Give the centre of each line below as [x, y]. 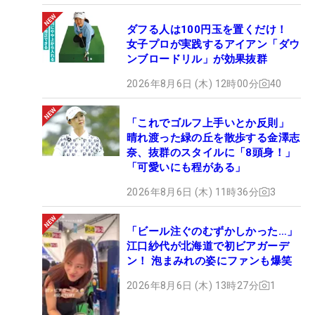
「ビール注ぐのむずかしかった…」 [212, 231]
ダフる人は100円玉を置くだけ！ [207, 29]
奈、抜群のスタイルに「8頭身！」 [211, 152]
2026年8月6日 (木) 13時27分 [193, 285]
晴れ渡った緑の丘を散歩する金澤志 [213, 137]
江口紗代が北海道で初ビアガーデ [208, 246]
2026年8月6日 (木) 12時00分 [193, 83]
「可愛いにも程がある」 [186, 167]
